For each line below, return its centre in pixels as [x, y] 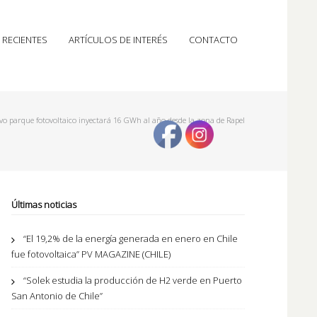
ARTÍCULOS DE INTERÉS [118, 40]
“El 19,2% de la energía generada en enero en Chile [131, 238]
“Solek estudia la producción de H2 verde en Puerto [133, 280]
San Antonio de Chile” [57, 296]
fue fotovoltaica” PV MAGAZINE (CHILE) [91, 254]
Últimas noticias [44, 204]
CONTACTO [213, 40]
